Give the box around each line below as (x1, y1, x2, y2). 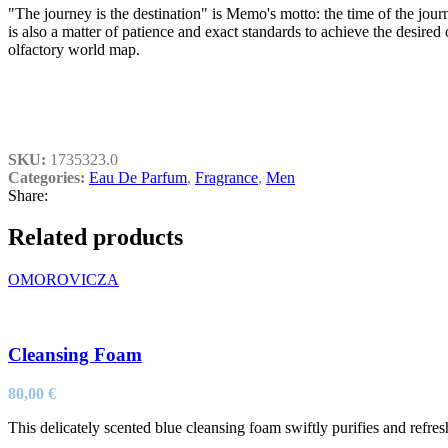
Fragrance (195, 168, 258, 186)
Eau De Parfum (89, 168, 187, 186)
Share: (8, 186, 48, 204)
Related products (8, 224, 183, 251)
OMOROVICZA (8, 271, 119, 289)
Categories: (8, 168, 85, 186)
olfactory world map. (8, 40, 140, 58)
